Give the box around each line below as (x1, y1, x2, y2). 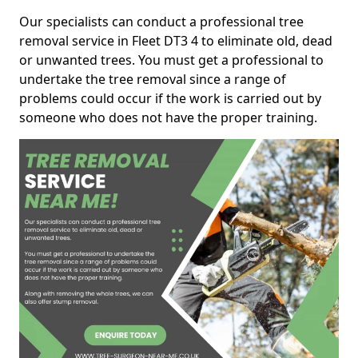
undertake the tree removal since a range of (19, 70, 286, 88)
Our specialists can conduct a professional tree (19, 13, 304, 30)
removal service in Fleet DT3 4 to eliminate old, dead (19, 32, 332, 50)
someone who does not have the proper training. (19, 109, 317, 126)
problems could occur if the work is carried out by (19, 89, 321, 107)
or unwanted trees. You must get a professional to (19, 51, 324, 69)
